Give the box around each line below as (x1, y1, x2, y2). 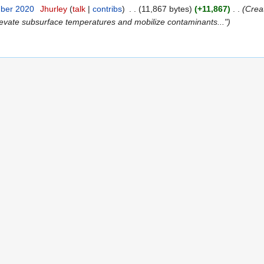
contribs (92, 4, 122, 14)
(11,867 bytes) (138, 4, 192, 14)
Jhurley (39, 4, 67, 14)
